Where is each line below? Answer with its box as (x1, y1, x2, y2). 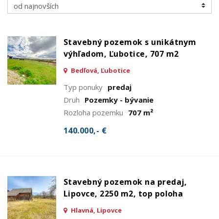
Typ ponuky (64, 82, 103, 92)
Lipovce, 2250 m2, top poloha (64, 188, 183, 199)
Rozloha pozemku (64, 107, 123, 117)
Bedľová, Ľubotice (69, 66, 130, 75)
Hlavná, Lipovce (69, 205, 122, 215)
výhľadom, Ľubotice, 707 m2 (64, 48, 179, 59)
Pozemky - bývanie (85, 94, 153, 105)
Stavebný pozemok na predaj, (64, 176, 187, 187)
